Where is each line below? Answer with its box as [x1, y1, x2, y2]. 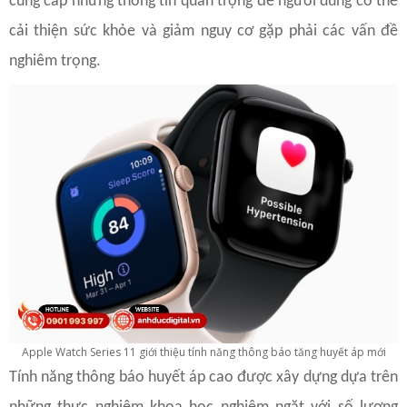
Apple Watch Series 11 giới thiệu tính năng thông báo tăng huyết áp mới [21, 344, 386, 361]
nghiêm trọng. [9, 53, 101, 71]
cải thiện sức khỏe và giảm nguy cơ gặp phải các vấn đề [9, 23, 398, 41]
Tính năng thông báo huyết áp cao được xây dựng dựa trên [9, 369, 398, 387]
